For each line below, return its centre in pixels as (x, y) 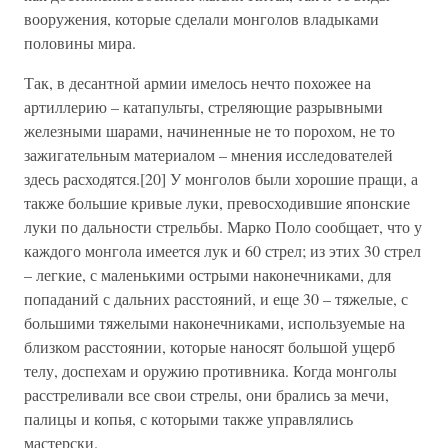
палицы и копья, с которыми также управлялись (188, 418)
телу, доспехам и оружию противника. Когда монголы (210, 370)
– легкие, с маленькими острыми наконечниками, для (207, 274)
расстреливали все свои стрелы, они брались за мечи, (206, 394)
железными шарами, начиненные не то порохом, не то (209, 130)
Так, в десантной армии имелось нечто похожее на (197, 82)
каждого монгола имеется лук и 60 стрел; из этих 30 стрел (222, 250)
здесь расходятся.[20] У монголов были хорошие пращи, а (221, 178)
